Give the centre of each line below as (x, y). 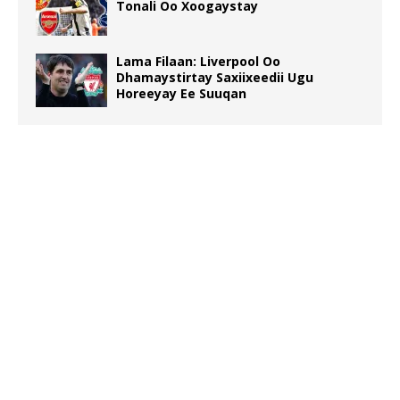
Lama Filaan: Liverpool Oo (198, 61)
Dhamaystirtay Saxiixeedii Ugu (215, 77)
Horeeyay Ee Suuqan (181, 93)
